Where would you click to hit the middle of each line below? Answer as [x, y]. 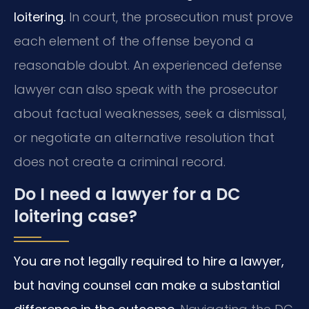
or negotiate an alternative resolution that [144, 137]
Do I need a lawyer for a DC [127, 194]
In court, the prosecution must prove [179, 17]
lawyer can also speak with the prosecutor [146, 89]
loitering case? [76, 216]
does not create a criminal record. [120, 161]
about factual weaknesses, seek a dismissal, [150, 113]
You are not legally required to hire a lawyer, [149, 261]
